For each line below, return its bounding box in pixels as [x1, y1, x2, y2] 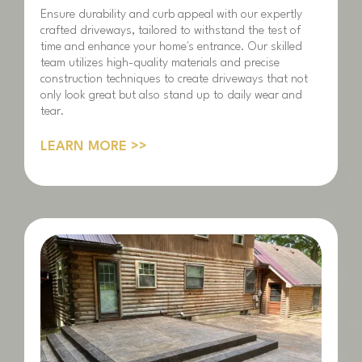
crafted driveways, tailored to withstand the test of [40, 24, 301, 37]
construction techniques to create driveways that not [40, 73, 308, 86]
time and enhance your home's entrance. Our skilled [40, 40, 302, 53]
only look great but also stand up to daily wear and [40, 89, 302, 102]
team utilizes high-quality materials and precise [40, 57, 280, 69]
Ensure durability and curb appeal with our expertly [40, 8, 302, 21]
